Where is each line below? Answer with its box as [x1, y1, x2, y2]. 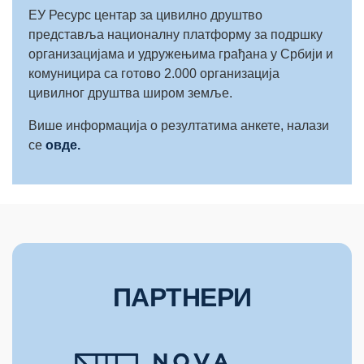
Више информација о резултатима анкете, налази [28, 119, 329, 132]
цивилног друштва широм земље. [28, 86, 232, 100]
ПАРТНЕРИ [112, 283, 252, 312]
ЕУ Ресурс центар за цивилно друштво [28, 8, 262, 22]
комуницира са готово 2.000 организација [28, 67, 279, 80]
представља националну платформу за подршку [28, 28, 323, 41]
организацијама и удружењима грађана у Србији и [28, 47, 333, 61]
